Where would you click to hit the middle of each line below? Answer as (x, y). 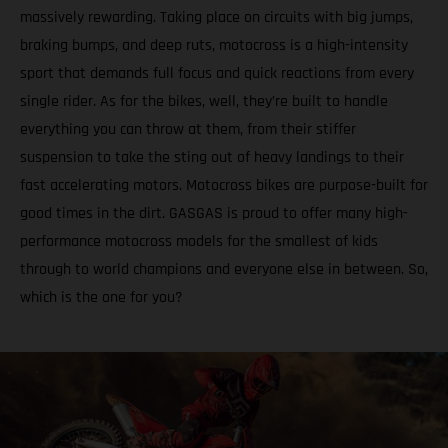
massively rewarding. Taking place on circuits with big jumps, (216, 17)
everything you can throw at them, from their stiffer (188, 129)
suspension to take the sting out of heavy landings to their (212, 157)
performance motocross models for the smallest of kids (199, 241)
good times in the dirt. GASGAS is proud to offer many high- (214, 213)
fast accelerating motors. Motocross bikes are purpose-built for (224, 185)
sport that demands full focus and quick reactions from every (217, 73)
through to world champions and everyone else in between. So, (224, 269)
